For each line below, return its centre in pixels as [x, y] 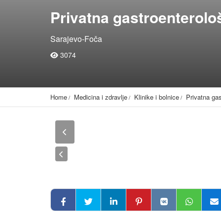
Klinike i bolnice [157, 97]
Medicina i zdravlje [101, 97]
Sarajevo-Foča [76, 39]
